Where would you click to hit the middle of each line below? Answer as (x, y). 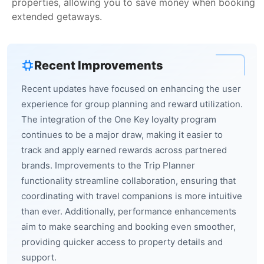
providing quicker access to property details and (122, 242)
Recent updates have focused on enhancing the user (131, 89)
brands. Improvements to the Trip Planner (108, 165)
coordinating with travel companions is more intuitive (132, 196)
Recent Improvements (99, 65)
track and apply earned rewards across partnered (124, 150)
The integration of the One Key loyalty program (119, 119)
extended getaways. (57, 16)
